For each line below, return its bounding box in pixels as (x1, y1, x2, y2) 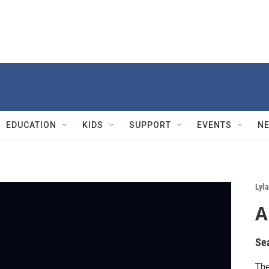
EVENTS (197, 120, 232, 130)
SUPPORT (129, 120, 171, 130)
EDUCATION (6, 120, 56, 130)
